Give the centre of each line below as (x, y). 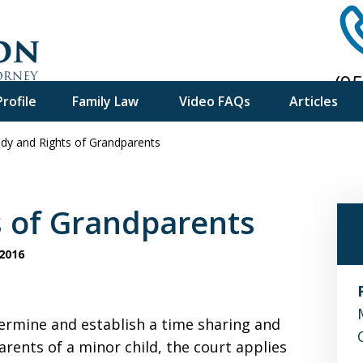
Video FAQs (215, 101)
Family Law (106, 101)
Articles (313, 101)
